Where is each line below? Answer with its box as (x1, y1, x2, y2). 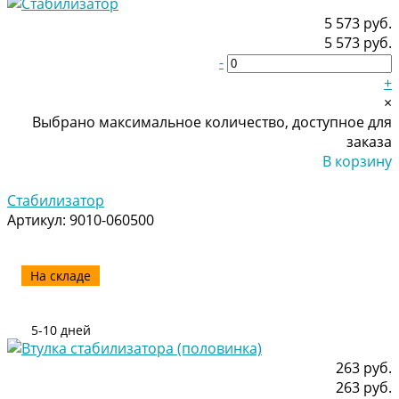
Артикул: (7, 209, 69, 230)
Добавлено (314, 170, 392, 191)
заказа (346, 131, 392, 151)
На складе (30, 266, 91, 284)
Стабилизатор (7, 190, 104, 210)
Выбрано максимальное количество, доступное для (32, 111, 392, 132)
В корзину (322, 151, 392, 171)
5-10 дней (30, 321, 91, 338)
